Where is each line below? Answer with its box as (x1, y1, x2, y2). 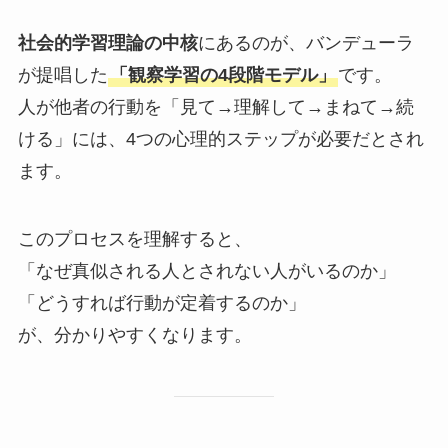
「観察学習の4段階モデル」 (109, 65, 336, 86)
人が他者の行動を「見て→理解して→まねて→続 (17, 97, 414, 118)
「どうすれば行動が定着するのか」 (17, 293, 306, 313)
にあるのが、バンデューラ (197, 33, 414, 54)
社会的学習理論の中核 (17, 33, 198, 54)
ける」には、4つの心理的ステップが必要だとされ (17, 129, 424, 150)
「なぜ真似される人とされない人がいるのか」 (17, 261, 396, 281)
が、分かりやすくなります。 (17, 325, 252, 345)
